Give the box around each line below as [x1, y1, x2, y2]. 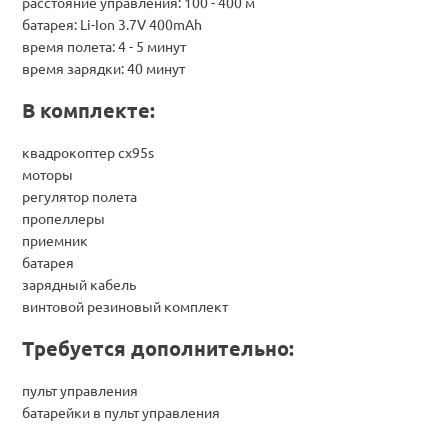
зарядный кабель [22, 274, 136, 293]
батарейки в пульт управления [22, 402, 220, 421]
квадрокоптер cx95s [22, 142, 154, 161]
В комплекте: [22, 96, 155, 123]
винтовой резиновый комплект [22, 296, 228, 315]
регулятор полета [22, 186, 137, 205]
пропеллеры [22, 208, 105, 227]
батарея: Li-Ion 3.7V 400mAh [22, 14, 202, 33]
